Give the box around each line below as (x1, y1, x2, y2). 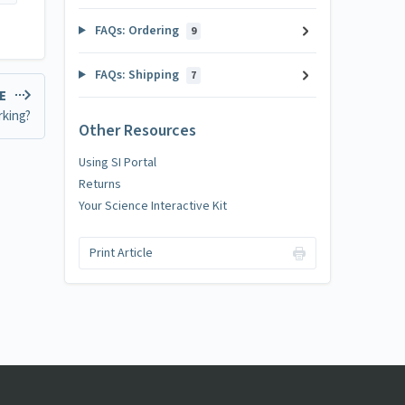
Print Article (89, 244, 153, 262)
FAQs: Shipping (91, 66, 182, 84)
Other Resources (79, 118, 196, 142)
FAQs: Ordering (91, 22, 182, 40)
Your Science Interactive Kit (79, 196, 227, 215)
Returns (79, 174, 121, 193)
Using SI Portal (79, 153, 156, 172)
